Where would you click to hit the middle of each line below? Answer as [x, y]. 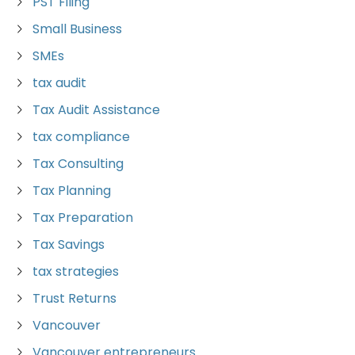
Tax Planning [72, 191]
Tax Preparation [83, 218]
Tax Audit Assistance [96, 110]
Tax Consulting [78, 164]
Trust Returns [74, 299]
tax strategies [76, 272]
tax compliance [81, 137]
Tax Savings [69, 245]
